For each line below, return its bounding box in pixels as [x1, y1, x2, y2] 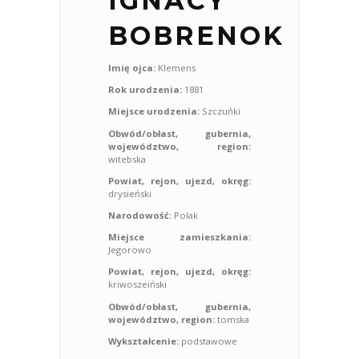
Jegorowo [108, 244, 151, 256]
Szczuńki [202, 105, 240, 118]
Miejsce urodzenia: [108, 105, 202, 118]
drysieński [108, 187, 151, 200]
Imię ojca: [108, 62, 155, 74]
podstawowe [181, 334, 237, 347]
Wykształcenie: [108, 334, 181, 347]
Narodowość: [108, 208, 174, 221]
